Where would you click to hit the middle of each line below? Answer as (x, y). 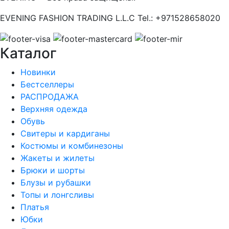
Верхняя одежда (54, 109)
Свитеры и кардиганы (65, 134)
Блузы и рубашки (56, 183)
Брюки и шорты (53, 170)
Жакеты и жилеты (58, 158)
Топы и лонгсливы (57, 195)
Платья (35, 207)
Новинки (38, 72)
